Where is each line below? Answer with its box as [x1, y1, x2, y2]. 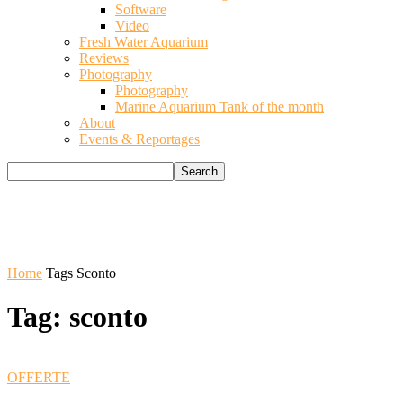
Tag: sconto [7, 300, 148, 334]
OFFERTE [7, 369, 70, 385]
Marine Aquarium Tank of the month [115, 99, 324, 114]
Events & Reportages [79, 131, 200, 147]
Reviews [79, 50, 129, 66]
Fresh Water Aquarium [79, 34, 208, 49]
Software [115, 2, 166, 17]
